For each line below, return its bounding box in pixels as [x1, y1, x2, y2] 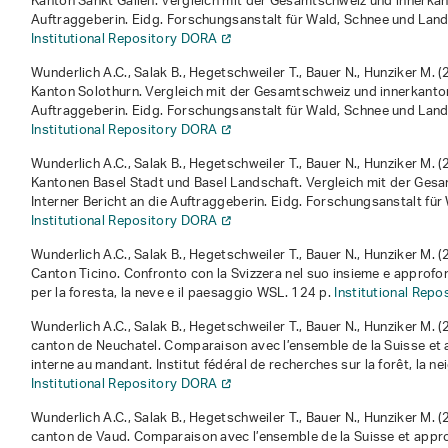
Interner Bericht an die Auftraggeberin [31, 188, 265, 218]
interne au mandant [31, 351, 150, 381]
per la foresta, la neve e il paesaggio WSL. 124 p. [31, 279, 335, 309]
